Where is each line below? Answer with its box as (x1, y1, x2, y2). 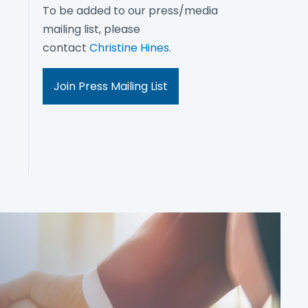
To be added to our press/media (43, 3, 218, 19)
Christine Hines (89, 40, 169, 56)
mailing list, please (43, 21, 140, 38)
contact (43, 40, 89, 56)
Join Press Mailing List (54, 78, 168, 95)
